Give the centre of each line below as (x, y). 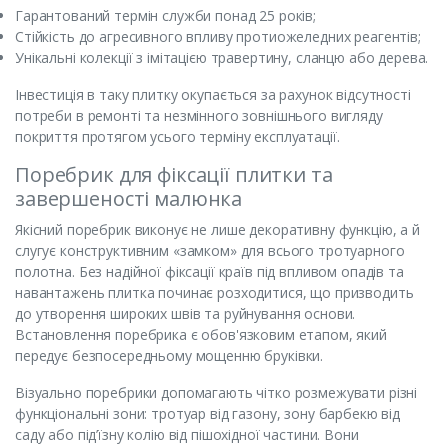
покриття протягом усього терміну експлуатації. (177, 136)
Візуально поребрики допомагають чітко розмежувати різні (216, 392)
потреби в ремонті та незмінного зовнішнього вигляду (199, 115)
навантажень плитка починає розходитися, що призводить (214, 292)
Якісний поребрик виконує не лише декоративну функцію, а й (217, 229)
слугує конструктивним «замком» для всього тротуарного (210, 250)
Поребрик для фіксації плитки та (174, 174)
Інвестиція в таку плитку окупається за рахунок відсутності (213, 94)
